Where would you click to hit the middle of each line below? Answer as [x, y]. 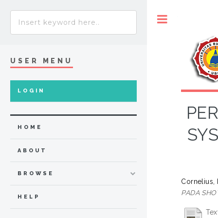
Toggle [188, 19]
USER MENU [42, 61]
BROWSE [36, 174]
